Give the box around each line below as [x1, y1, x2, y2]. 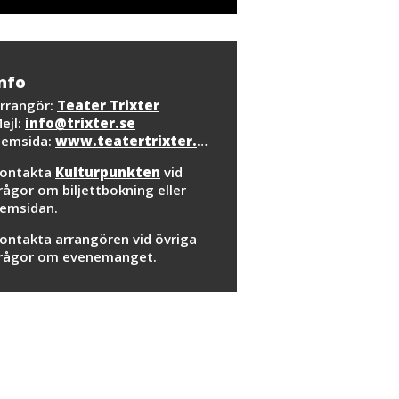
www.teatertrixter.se [55, 132, 197, 150]
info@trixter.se [25, 114, 135, 132]
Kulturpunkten [55, 163, 160, 181]
